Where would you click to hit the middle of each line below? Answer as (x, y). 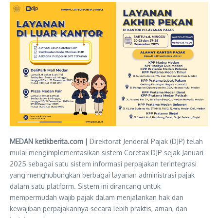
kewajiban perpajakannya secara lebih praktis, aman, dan (99, 209)
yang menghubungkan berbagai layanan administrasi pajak (102, 175)
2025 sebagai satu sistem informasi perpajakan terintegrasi (103, 164)
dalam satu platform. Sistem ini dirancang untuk (85, 186)
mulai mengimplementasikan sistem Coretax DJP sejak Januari (107, 153)
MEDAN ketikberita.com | (49, 141)
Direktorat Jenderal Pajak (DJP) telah (145, 141)
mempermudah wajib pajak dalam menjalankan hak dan (97, 197)
